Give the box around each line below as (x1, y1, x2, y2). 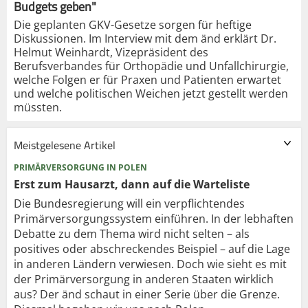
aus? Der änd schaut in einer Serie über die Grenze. (14, 286, 280, 302)
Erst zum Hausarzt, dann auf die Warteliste (14, 176, 250, 192)
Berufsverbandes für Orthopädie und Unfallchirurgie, (14, 58, 289, 74)
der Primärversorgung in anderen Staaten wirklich (14, 271, 274, 287)
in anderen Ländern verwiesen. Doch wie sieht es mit (14, 256, 287, 272)
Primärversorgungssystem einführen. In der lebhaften (14, 210, 294, 226)
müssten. (14, 99, 62, 115)
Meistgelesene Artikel (14, 134, 115, 155)
